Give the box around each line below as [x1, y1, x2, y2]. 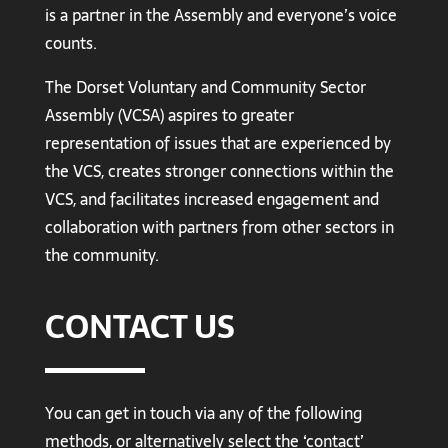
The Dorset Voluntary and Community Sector [44, 74, 366, 101]
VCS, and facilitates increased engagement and [44, 186, 379, 213]
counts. [44, 30, 97, 57]
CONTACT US [44, 301, 235, 354]
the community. [44, 242, 159, 269]
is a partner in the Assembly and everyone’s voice [44, 2, 397, 29]
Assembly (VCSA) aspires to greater [44, 102, 294, 129]
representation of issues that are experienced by [44, 130, 391, 157]
